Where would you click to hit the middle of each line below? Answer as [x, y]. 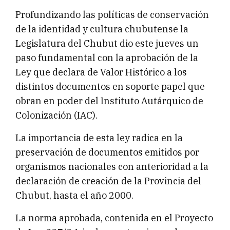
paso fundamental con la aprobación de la [107, 58]
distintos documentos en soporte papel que [110, 87]
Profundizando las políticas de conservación [112, 15]
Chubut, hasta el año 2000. [74, 196]
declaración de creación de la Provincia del [108, 181]
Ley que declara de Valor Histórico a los [101, 72]
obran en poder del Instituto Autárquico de [109, 101]
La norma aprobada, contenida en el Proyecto [114, 218]
